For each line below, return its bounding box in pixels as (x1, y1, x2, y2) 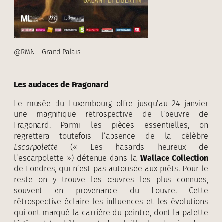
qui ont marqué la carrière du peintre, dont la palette (14, 208, 208, 218)
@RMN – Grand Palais (14, 47, 81, 56)
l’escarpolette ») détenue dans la (14, 153, 141, 163)
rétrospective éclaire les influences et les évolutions (14, 197, 208, 207)
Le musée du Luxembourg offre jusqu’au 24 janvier (14, 99, 208, 109)
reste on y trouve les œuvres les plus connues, (14, 175, 208, 185)
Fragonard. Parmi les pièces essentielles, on (14, 120, 208, 130)
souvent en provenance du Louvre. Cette (14, 186, 208, 196)
